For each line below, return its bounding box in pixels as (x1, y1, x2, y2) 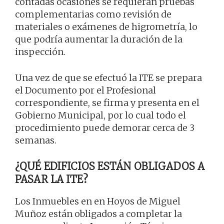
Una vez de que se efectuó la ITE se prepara (15, 72, 202, 84)
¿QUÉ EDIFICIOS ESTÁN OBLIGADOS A (15, 160, 205, 173)
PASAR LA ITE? (15, 173, 88, 186)
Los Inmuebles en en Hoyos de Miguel (15, 195, 180, 207)
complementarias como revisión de (15, 8, 171, 20)
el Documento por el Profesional (15, 84, 156, 96)
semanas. (15, 134, 56, 146)
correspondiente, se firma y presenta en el (15, 97, 199, 109)
